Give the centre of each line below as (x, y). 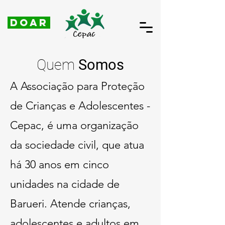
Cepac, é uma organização (74, 125)
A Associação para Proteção (77, 86)
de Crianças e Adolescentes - (80, 106)
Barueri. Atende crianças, (70, 204)
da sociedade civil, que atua (77, 145)
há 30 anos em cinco (60, 164)
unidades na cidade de (65, 184)
